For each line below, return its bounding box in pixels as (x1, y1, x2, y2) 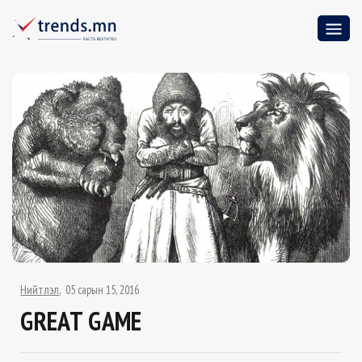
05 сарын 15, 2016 (65, 282, 140, 298)
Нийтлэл (20, 282, 60, 298)
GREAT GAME (20, 304, 142, 339)
